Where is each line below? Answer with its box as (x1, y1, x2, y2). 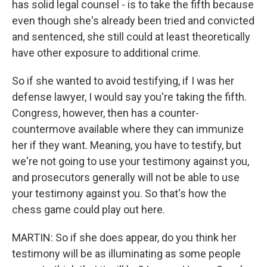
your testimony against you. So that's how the (12, 187, 226, 200)
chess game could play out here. (12, 203, 165, 216)
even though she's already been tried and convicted (12, 14, 254, 27)
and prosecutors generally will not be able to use (12, 171, 240, 184)
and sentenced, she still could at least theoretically (12, 30, 250, 43)
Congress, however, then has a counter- (12, 107, 199, 119)
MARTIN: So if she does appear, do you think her (12, 231, 237, 244)
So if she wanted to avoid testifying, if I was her (12, 74, 234, 87)
